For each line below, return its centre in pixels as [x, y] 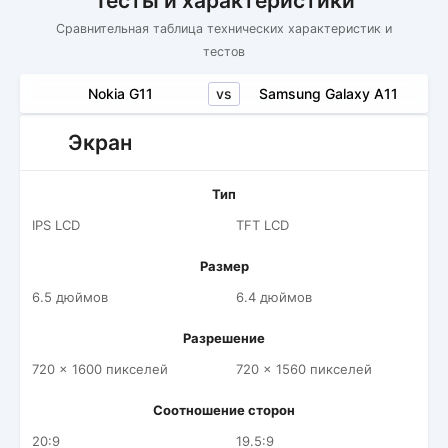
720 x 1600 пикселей [100, 369]
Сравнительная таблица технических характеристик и [224, 28]
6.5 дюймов [70, 297]
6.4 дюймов [274, 297]
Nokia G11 [120, 93]
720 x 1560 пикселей [304, 369]
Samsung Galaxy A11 [328, 93]
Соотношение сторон [224, 410]
